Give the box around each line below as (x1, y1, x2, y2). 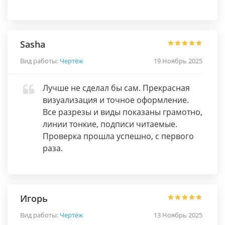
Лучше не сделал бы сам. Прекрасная (43, 82, 190, 93)
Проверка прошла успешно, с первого (43, 131, 194, 142)
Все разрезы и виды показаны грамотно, (43, 106, 202, 118)
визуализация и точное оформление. (43, 94, 189, 105)
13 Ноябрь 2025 (154, 210, 202, 219)
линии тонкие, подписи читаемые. (43, 119, 177, 130)
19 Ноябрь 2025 (154, 56, 202, 65)
